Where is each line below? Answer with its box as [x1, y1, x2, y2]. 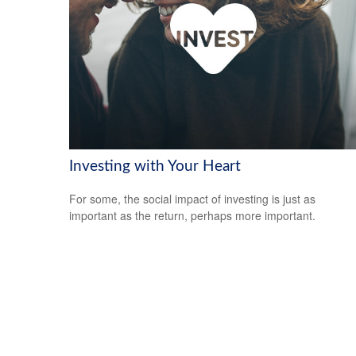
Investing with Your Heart [69, 159, 241, 175]
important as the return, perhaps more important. [69, 207, 315, 223]
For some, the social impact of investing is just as [69, 190, 315, 207]
